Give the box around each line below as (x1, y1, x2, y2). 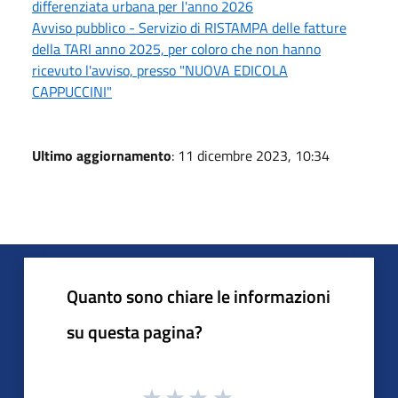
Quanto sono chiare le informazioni (67, 282, 330, 310)
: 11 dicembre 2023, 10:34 (171, 144, 330, 166)
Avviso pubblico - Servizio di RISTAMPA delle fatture (32, 16, 346, 38)
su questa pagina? (67, 317, 203, 346)
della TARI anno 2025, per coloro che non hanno (32, 37, 321, 60)
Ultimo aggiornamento (32, 144, 171, 166)
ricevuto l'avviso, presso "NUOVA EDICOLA (32, 59, 288, 81)
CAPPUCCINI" (32, 80, 112, 102)
